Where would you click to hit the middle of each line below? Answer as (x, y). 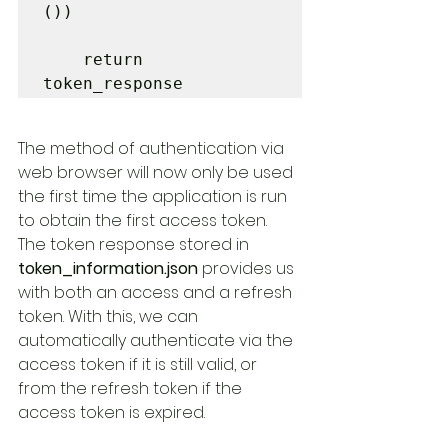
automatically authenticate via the (157, 340)
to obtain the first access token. (144, 220)
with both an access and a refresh (157, 292)
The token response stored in (135, 244)
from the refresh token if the (132, 388)
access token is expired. (111, 412)
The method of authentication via (153, 148)
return (63, 59)
